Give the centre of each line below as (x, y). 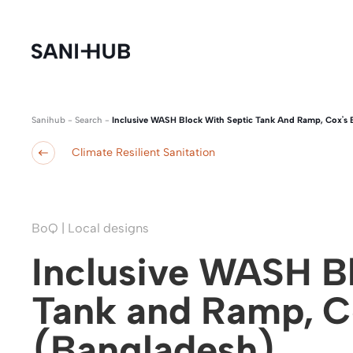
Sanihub (48, 120)
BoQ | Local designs (90, 228)
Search (89, 120)
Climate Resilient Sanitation (143, 152)
